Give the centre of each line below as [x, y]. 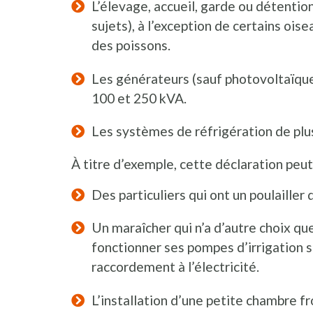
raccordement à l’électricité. [175, 267]
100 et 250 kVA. [139, 98]
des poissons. [131, 45]
